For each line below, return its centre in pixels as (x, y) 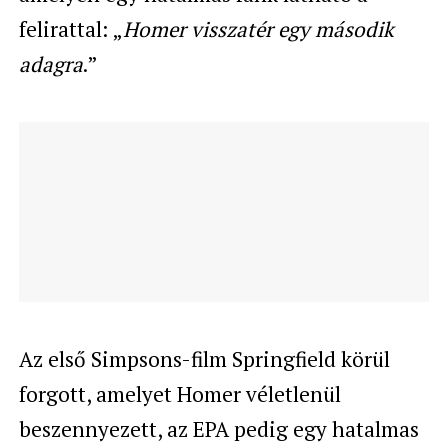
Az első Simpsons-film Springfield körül (204, 358)
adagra (50, 63)
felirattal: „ (70, 28)
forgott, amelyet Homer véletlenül (179, 393)
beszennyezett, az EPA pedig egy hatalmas (218, 428)
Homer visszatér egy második (258, 28)
